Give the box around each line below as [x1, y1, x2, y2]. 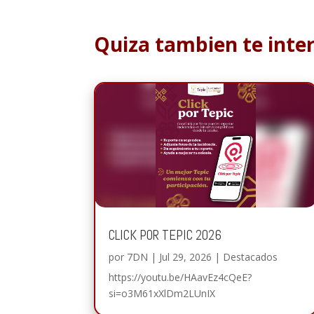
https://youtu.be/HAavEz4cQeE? [109, 270, 252, 284]
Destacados [223, 250, 278, 264]
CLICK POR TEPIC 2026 [109, 226, 222, 244]
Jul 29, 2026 [159, 250, 212, 264]
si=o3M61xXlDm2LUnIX [109, 286, 216, 300]
